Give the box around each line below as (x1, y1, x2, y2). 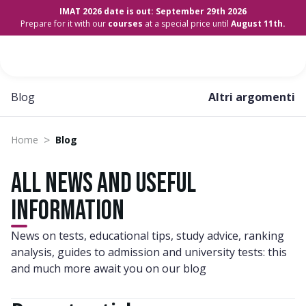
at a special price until (143, 18, 231, 29)
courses (108, 18, 143, 29)
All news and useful (11, 167, 196, 200)
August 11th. (231, 18, 286, 29)
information (11, 195, 124, 227)
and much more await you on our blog (11, 261, 206, 276)
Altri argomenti (208, 89, 295, 105)
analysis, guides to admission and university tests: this (11, 245, 287, 260)
